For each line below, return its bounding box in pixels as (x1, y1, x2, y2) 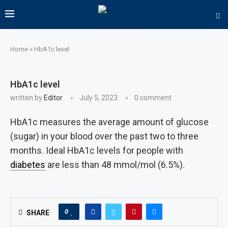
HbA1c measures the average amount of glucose (10, 117, 209, 127)
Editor (44, 94, 63, 102)
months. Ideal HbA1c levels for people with (10, 145, 183, 156)
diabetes (10, 159, 45, 170)
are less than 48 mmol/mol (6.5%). (45, 159, 185, 170)
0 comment (134, 94, 172, 102)
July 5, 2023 (79, 94, 118, 102)
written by (10, 94, 44, 102)
